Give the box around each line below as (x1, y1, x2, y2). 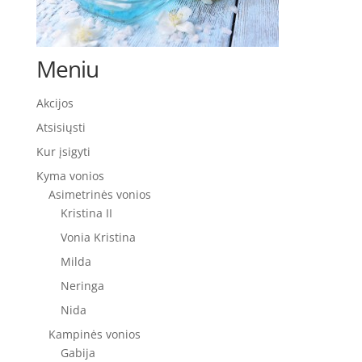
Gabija (60, 345, 95, 360)
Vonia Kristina (60, 229, 136, 245)
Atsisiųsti (36, 120, 86, 135)
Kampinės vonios (48, 326, 141, 342)
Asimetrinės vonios (48, 187, 151, 202)
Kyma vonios (36, 168, 104, 183)
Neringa (60, 278, 104, 293)
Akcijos (36, 95, 74, 111)
